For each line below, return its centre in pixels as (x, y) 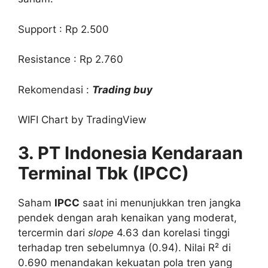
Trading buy (122, 89)
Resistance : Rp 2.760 (71, 60)
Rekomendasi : (55, 89)
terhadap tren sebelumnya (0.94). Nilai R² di (124, 247)
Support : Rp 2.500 (63, 29)
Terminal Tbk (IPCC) (103, 173)
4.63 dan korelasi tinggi (172, 232)
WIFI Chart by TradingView (82, 120)
